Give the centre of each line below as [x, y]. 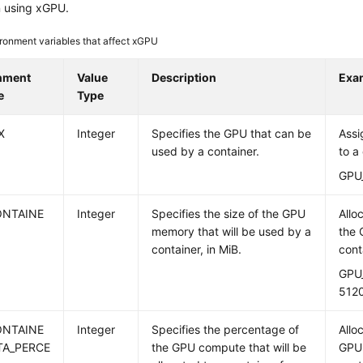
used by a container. [206, 151]
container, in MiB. [197, 249]
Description [184, 77]
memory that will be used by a [232, 231]
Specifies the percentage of [226, 329]
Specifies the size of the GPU [229, 214]
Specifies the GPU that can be [232, 133]
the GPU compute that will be [229, 347]
